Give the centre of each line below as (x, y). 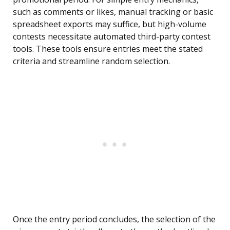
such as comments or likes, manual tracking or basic (113, 12)
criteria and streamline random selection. (91, 61)
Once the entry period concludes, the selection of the (114, 219)
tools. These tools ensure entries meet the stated (108, 49)
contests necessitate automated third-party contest (112, 37)
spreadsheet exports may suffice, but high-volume (110, 24)
